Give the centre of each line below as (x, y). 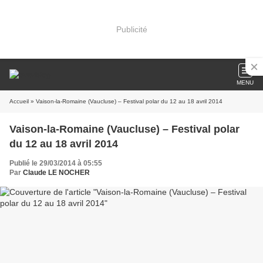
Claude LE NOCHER (56, 173)
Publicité (131, 29)
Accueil (19, 101)
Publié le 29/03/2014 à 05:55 (56, 163)
